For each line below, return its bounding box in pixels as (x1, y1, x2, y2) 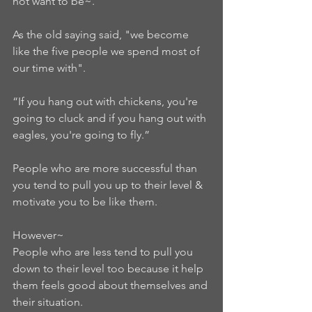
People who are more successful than (13, 162, 200, 175)
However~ (13, 228, 67, 242)
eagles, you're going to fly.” (13, 128, 155, 142)
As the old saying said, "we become (13, 28, 192, 42)
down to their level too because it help (13, 262, 206, 276)
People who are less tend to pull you (13, 245, 196, 259)
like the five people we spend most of (13, 45, 203, 58)
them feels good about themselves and (13, 279, 210, 292)
